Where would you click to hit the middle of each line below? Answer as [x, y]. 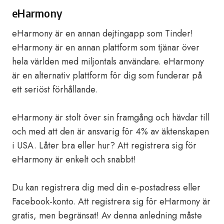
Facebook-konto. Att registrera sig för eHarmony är [111, 201]
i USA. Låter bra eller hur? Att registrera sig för [104, 145]
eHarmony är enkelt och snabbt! [74, 159]
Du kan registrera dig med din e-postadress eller [106, 187]
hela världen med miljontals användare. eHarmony [108, 61]
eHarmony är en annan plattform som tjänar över [106, 47]
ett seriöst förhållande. [55, 89]
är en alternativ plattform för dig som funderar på [107, 75]
